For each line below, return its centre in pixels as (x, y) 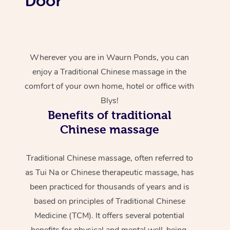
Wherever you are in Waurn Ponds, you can (110, 57)
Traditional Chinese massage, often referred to (109, 158)
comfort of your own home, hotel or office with (110, 86)
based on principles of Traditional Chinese (109, 201)
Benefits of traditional (109, 115)
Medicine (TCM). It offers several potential (110, 215)
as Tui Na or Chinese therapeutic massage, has (109, 172)
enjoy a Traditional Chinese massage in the (110, 72)
